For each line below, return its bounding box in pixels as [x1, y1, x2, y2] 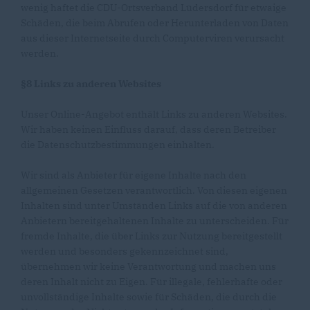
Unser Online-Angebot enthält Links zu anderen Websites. [21, 108, 287, 120]
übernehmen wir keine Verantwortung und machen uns [21, 260, 276, 273]
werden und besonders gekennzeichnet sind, [21, 245, 228, 257]
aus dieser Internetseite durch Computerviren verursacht [21, 32, 284, 44]
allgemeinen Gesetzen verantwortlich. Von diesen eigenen [21, 184, 287, 197]
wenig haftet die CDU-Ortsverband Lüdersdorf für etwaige [21, 1, 286, 14]
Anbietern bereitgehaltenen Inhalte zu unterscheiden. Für [21, 215, 289, 227]
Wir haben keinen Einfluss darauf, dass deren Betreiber [21, 123, 276, 136]
